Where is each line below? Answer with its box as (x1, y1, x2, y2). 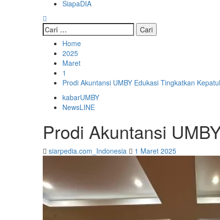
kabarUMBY (62, 92, 99, 102)
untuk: (42, 32, 64, 42)
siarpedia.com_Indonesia (49, 146, 129, 156)
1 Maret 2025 (135, 146, 176, 156)
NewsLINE (62, 102, 95, 112)
